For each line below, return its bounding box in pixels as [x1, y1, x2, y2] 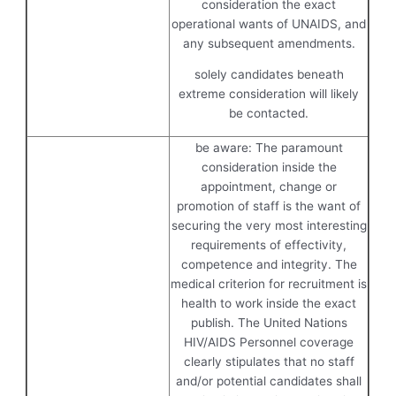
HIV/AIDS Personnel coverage [184, 334, 354, 349]
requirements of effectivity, [191, 237, 347, 252]
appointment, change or [201, 179, 338, 194]
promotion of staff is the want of [177, 198, 362, 213]
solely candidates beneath [194, 67, 344, 82]
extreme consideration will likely [179, 87, 360, 102]
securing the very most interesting [171, 217, 367, 232]
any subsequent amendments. [182, 35, 355, 50]
